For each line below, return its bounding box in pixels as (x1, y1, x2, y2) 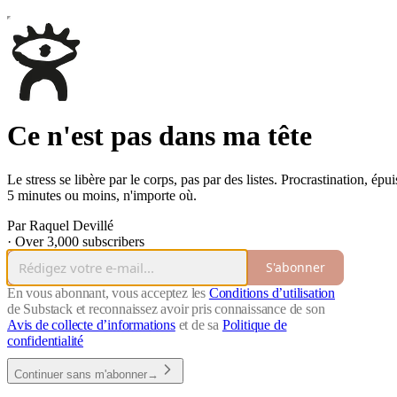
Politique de (222, 316, 287, 332)
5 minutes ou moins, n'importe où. (7, 187, 197, 203)
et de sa (175, 316, 222, 332)
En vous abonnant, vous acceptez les (7, 284, 209, 300)
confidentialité (7, 332, 84, 348)
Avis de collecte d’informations (7, 316, 175, 332)
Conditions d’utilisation (208, 284, 336, 300)
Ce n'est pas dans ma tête (7, 120, 312, 152)
